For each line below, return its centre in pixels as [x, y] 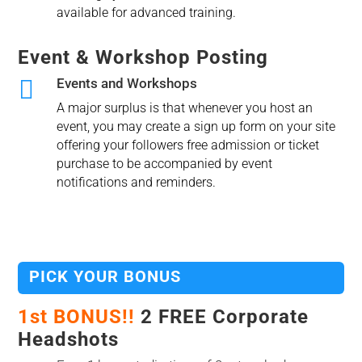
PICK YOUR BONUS [105, 277]
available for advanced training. [146, 13]
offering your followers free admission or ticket [187, 145]
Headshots [69, 340]
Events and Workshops [126, 84]
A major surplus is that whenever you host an [184, 108]
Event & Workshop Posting [143, 58]
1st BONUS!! [77, 317]
